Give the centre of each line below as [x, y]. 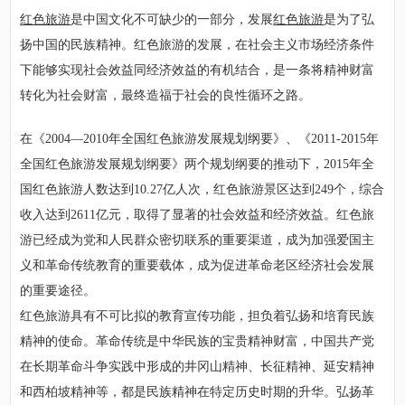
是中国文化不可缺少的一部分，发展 [172, 20]
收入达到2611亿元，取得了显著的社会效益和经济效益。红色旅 [198, 215]
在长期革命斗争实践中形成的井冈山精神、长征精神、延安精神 [198, 367]
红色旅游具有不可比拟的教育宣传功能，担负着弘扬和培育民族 [198, 316]
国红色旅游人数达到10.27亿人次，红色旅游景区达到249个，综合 [202, 190]
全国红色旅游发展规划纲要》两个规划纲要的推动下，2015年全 [198, 165]
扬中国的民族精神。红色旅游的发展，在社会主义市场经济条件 [198, 45]
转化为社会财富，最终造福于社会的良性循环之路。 [166, 96]
